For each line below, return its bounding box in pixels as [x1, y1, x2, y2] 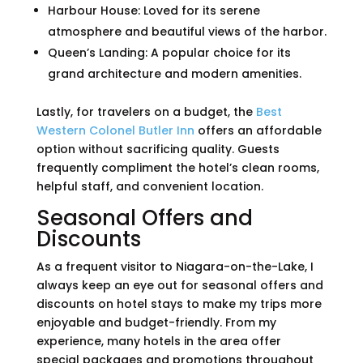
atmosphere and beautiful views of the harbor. [47, 23, 327, 41]
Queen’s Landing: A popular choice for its [47, 45, 291, 62]
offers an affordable [194, 122, 322, 139]
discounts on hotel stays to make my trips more [36, 296, 322, 313]
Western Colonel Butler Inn [36, 122, 194, 139]
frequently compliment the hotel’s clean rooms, [36, 160, 319, 177]
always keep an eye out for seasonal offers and [36, 277, 323, 294]
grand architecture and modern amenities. [47, 66, 301, 83]
